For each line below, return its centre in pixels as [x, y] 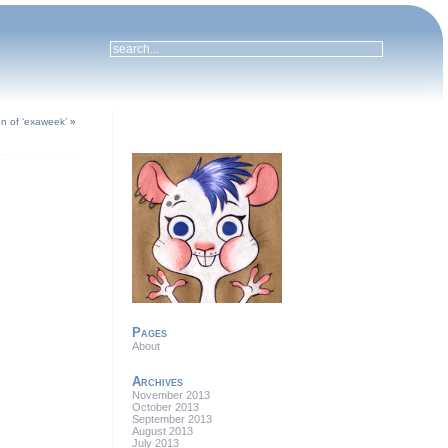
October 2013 [166, 407]
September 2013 [172, 419]
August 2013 [163, 431]
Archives [158, 381]
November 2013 [171, 395]
